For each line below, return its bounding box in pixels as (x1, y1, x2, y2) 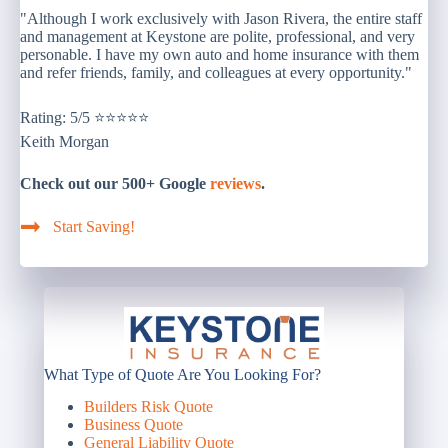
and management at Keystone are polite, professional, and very (20, 27, 415, 45)
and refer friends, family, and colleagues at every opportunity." (20, 63, 412, 81)
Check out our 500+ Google (20, 174, 206, 192)
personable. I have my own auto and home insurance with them (20, 45, 419, 63)
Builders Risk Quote (84, 398, 213, 416)
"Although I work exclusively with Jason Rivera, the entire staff (20, 9, 422, 27)
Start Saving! (53, 218, 135, 236)
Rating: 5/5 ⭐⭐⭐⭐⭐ (20, 108, 149, 126)
